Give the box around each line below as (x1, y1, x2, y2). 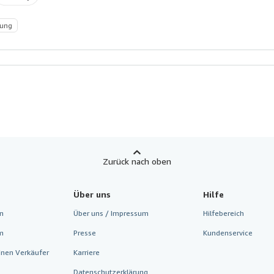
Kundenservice (203, 228, 253, 237)
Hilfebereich (203, 208, 245, 218)
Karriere (73, 247, 100, 257)
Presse (73, 228, 96, 237)
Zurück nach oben (103, 155, 171, 166)
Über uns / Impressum (73, 208, 149, 218)
